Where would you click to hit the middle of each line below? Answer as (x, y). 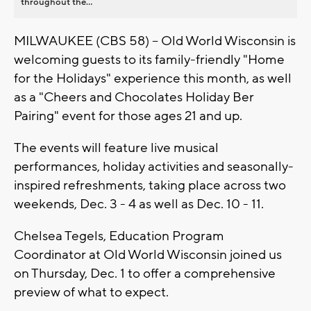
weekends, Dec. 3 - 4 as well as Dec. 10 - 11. (139, 204)
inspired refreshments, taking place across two (150, 185)
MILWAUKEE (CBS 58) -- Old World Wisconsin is (155, 41)
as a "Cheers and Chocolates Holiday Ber (134, 97)
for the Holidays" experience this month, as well (153, 78)
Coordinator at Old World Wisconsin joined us (148, 254)
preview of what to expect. (91, 292)
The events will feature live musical (116, 148)
